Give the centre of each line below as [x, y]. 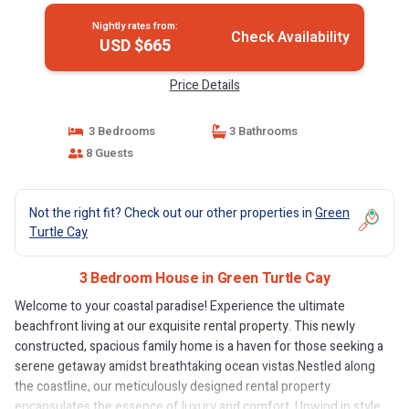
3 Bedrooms [119, 131]
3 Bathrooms [262, 131]
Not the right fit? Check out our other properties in [172, 213]
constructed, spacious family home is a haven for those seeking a [199, 346]
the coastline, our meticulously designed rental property [173, 387]
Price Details [204, 85]
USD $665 [135, 46]
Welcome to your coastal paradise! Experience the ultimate [180, 306]
